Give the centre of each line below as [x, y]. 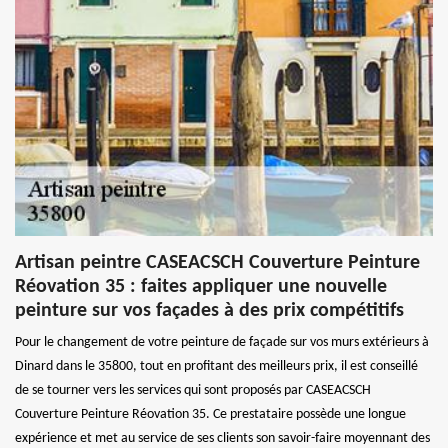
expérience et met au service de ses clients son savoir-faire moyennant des [222, 438]
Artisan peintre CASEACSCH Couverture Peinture [217, 262]
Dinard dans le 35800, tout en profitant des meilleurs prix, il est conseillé [216, 366]
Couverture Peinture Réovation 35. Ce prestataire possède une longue [210, 414]
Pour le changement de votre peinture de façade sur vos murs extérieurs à [222, 342]
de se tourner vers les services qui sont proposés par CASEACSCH [193, 390]
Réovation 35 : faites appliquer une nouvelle [201, 286]
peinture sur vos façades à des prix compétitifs [209, 310]
